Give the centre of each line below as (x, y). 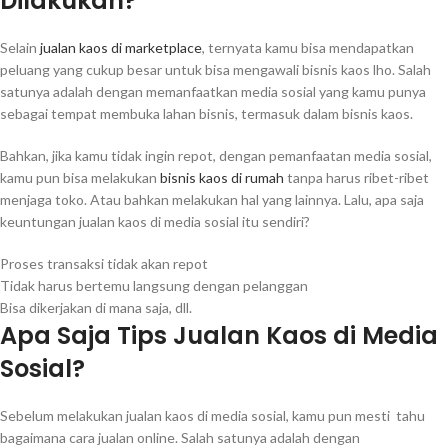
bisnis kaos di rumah (222, 178)
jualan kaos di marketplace (121, 48)
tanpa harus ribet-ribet (356, 178)
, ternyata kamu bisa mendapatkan (308, 48)
